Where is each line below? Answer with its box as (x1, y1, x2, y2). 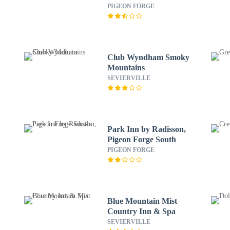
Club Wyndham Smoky (107, 53, 189, 62)
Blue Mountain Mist (107, 197, 177, 205)
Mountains (107, 63, 145, 72)
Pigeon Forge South (107, 135, 176, 144)
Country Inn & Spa (107, 207, 176, 216)
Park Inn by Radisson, (107, 125, 186, 133)
